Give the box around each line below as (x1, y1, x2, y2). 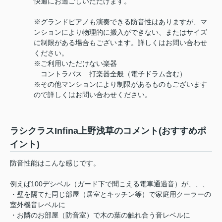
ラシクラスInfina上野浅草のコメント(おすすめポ (10, 126, 206, 136)
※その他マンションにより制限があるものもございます (34, 80, 207, 89)
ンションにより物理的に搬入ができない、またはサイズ (34, 28, 207, 37)
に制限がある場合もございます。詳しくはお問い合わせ (34, 39, 207, 47)
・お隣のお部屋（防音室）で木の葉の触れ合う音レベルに (10, 211, 190, 220)
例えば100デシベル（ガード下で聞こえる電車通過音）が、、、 (10, 180, 209, 188)
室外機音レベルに (10, 201, 65, 209)
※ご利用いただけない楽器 (34, 59, 117, 68)
